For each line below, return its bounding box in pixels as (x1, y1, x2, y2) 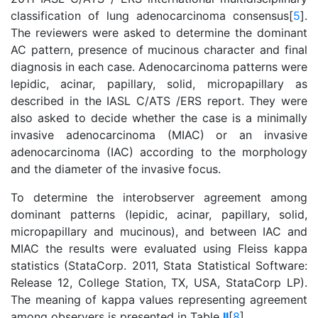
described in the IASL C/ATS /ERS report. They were (11, 94, 307, 108)
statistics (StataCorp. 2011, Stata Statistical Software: (11, 258, 307, 273)
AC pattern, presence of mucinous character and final (11, 43, 307, 57)
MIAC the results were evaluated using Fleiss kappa (11, 241, 307, 256)
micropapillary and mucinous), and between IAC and (11, 224, 307, 238)
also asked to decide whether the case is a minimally (11, 111, 307, 125)
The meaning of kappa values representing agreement (11, 292, 307, 307)
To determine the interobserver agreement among (11, 190, 307, 204)
